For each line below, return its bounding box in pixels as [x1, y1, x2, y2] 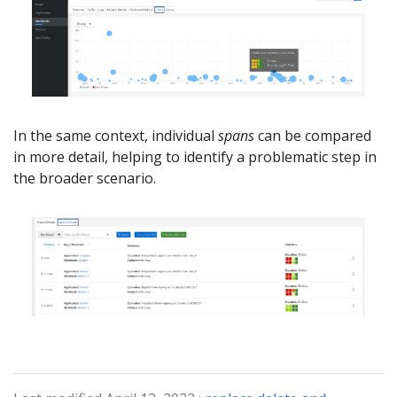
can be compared [254, 126, 371, 146]
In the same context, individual [13, 126, 218, 146]
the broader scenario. [13, 168, 156, 189]
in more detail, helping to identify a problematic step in [13, 147, 377, 167]
